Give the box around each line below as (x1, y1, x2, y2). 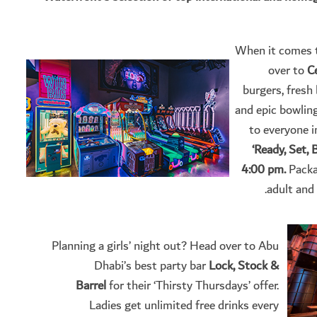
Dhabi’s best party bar (94, 255, 209, 276)
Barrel (76, 275, 106, 296)
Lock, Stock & (209, 255, 279, 276)
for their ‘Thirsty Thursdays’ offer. (106, 275, 279, 296)
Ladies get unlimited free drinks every (89, 294, 279, 316)
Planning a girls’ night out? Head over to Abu (52, 235, 279, 256)
